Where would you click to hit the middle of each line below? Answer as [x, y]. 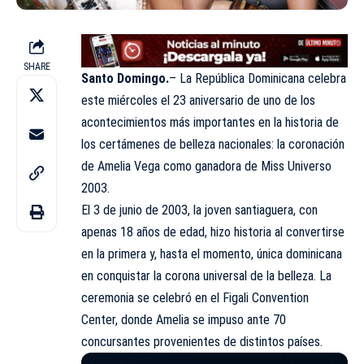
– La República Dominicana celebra [258, 78]
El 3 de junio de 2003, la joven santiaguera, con [199, 210]
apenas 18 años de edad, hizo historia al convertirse [213, 232]
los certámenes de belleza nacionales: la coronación [213, 144]
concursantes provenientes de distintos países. [202, 341]
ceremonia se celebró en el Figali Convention [195, 297]
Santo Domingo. [125, 78]
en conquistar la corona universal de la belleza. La [206, 275]
